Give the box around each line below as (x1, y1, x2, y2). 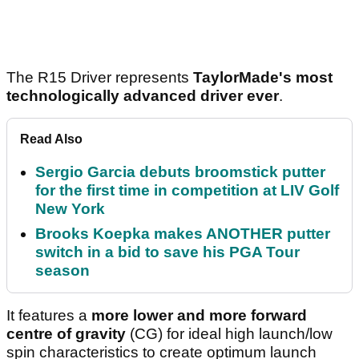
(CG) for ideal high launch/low (126, 325, 333, 343)
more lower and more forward (91, 307, 307, 325)
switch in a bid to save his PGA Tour (35, 244, 300, 261)
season (35, 262, 90, 280)
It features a (6, 307, 91, 325)
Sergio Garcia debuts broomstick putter (35, 163, 325, 181)
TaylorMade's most (193, 69, 333, 87)
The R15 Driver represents (6, 69, 193, 87)
